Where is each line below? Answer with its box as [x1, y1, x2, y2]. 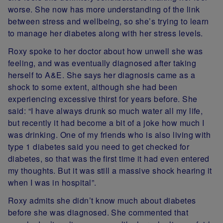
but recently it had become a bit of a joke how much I [8, 116, 205, 128]
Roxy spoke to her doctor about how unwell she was [8, 45, 203, 57]
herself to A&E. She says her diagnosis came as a [8, 69, 196, 81]
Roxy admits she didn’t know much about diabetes [8, 194, 196, 206]
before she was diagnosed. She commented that [8, 206, 189, 218]
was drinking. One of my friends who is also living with [8, 128, 211, 140]
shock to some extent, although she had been [8, 81, 178, 93]
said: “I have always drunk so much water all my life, [8, 105, 203, 116]
